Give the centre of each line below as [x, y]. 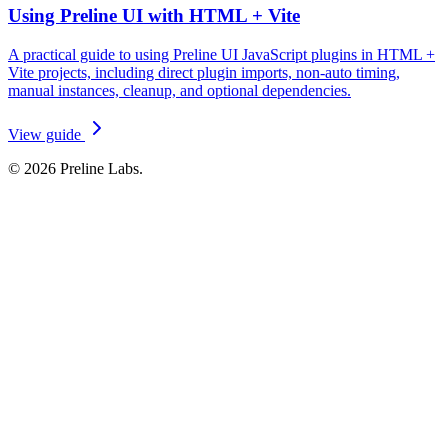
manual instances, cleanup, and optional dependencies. [179, 90]
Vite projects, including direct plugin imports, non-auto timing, [204, 72]
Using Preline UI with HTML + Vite [154, 15]
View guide [46, 134]
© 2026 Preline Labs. [75, 168]
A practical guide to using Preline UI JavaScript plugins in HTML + [221, 54]
